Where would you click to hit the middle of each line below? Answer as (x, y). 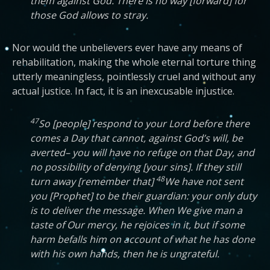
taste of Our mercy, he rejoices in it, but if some (137, 225)
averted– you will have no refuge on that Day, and (142, 152)
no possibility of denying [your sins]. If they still (136, 167)
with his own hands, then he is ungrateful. (125, 254)
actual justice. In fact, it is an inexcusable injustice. (123, 91)
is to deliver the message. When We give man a (136, 210)
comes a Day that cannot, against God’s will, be (137, 138)
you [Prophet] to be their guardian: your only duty (143, 196)
